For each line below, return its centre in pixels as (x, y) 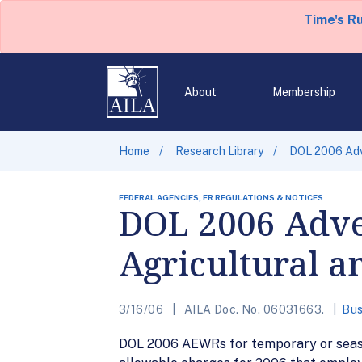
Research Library (219, 151)
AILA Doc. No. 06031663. (254, 309)
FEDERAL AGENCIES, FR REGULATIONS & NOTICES (221, 197)
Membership (303, 92)
